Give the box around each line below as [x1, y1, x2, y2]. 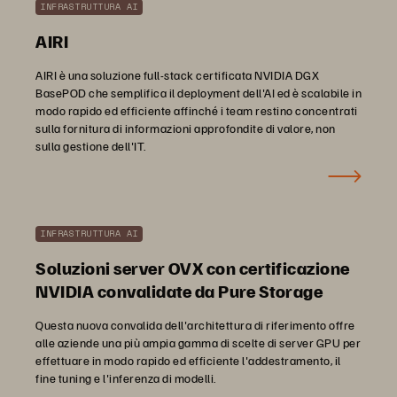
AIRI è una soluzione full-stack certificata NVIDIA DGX [35, 67, 319, 82]
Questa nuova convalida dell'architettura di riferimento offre [35, 317, 355, 332]
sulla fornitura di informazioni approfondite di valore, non [35, 121, 336, 136]
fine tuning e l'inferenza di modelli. [35, 370, 216, 385]
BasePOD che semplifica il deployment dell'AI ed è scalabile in [35, 85, 362, 100]
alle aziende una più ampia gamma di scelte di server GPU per [35, 335, 361, 350]
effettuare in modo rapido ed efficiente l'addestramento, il [35, 353, 341, 368]
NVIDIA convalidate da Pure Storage [35, 279, 323, 302]
